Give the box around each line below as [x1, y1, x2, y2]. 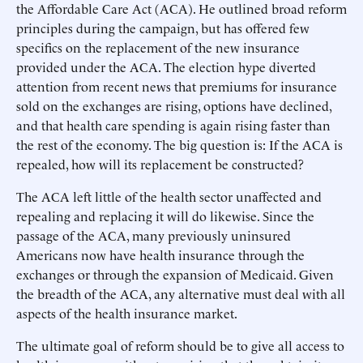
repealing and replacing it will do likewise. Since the [16, 207, 314, 224]
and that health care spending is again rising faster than [16, 116, 331, 134]
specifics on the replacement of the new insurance [16, 38, 300, 56]
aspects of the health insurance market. [16, 304, 237, 322]
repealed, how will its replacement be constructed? [16, 155, 304, 173]
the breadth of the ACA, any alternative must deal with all [16, 284, 345, 302]
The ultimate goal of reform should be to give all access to [16, 336, 344, 354]
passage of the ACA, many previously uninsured [16, 226, 291, 244]
